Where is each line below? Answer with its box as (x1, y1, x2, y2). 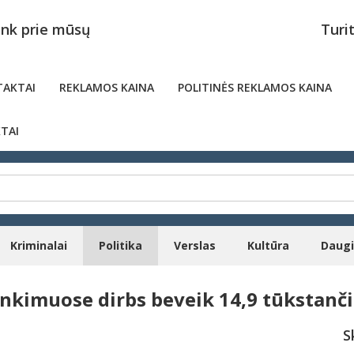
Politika (99, 238, 142, 253)
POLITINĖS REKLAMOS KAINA (178, 80, 332, 95)
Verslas (174, 238, 216, 253)
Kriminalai (10, 238, 67, 253)
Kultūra (247, 238, 289, 253)
